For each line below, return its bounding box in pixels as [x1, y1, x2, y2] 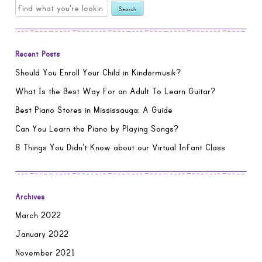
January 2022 [15, 228, 69, 239]
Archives [15, 192, 45, 202]
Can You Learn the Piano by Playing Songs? [15, 123, 180, 134]
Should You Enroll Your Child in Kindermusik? [15, 67, 182, 78]
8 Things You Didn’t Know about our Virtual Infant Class [15, 142, 226, 153]
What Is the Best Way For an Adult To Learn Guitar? [15, 85, 216, 96]
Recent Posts [15, 49, 60, 59]
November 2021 [15, 247, 76, 258]
